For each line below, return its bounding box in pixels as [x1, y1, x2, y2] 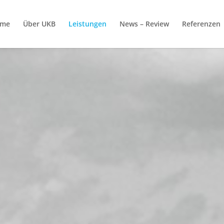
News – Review [119, 19, 169, 28]
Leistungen [68, 19, 106, 28]
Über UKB [22, 19, 55, 28]
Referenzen [181, 19, 220, 28]
